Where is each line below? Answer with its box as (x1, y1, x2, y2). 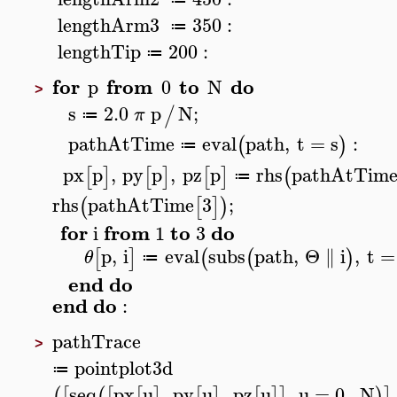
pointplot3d (74, 351, 174, 384)
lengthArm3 (58, 8, 160, 41)
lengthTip (58, 35, 141, 68)
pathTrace (52, 325, 141, 357)
